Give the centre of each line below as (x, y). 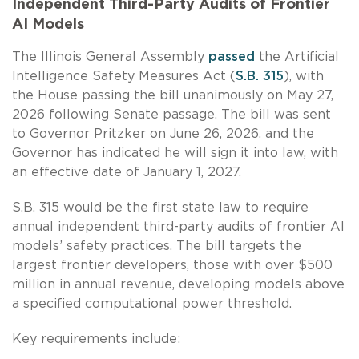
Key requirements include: (96, 339)
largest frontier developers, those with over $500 (172, 265)
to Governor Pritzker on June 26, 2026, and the (163, 133)
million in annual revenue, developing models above (178, 284)
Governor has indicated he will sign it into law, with (175, 153)
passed (232, 56)
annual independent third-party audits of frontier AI (178, 226)
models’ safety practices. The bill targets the (157, 246)
